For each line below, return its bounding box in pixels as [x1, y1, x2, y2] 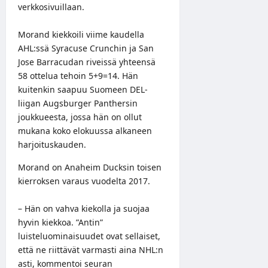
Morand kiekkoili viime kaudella [18, 28, 144, 40]
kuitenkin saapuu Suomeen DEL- [18, 83, 148, 95]
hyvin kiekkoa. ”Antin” [18, 216, 103, 228]
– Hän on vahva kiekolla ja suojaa [18, 202, 150, 214]
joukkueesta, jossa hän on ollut [18, 111, 142, 123]
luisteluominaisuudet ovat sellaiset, [18, 230, 160, 242]
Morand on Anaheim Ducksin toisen [18, 161, 162, 173]
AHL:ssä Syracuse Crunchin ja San [18, 42, 154, 54]
